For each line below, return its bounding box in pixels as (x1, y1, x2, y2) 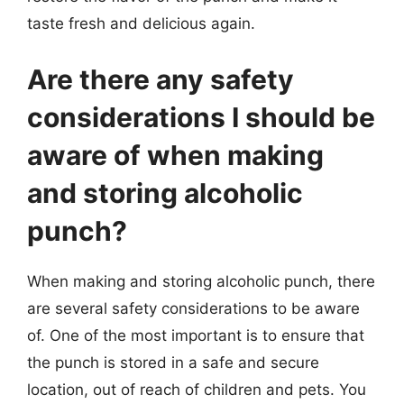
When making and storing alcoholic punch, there (27, 271, 375, 290)
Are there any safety (27, 62, 294, 96)
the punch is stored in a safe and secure (27, 353, 319, 372)
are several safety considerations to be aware (27, 298, 360, 317)
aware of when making (27, 138, 324, 171)
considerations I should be (27, 100, 375, 133)
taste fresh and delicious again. (27, 14, 255, 32)
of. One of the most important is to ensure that (27, 326, 364, 344)
